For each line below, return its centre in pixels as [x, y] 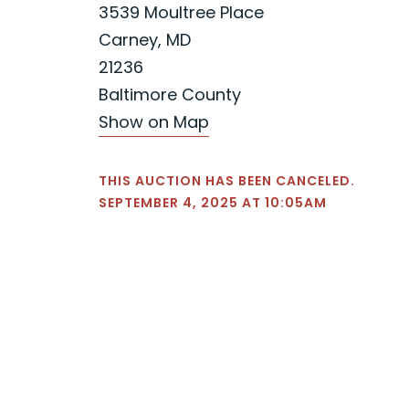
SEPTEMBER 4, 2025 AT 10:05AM [213, 202]
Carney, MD [145, 39]
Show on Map [154, 121]
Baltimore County [170, 94]
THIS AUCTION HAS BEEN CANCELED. [227, 180]
